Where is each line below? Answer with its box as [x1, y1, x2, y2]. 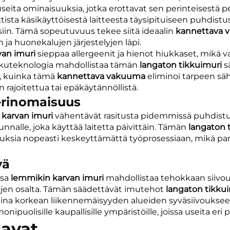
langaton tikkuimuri [140, 60, 224, 70]
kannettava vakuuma [57, 71, 147, 81]
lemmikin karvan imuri [11, 172, 106, 183]
